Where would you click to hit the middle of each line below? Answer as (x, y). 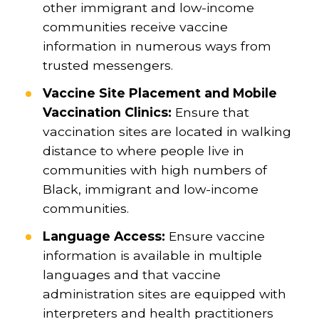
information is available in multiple (152, 255)
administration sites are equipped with (164, 293)
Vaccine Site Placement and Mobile (159, 93)
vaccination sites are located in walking (167, 131)
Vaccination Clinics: (109, 112)
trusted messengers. (108, 65)
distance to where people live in (143, 150)
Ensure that (212, 112)
